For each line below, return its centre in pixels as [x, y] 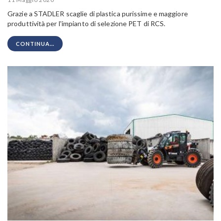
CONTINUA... [35, 44]
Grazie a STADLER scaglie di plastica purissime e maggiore [98, 14]
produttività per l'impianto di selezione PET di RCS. [87, 24]
